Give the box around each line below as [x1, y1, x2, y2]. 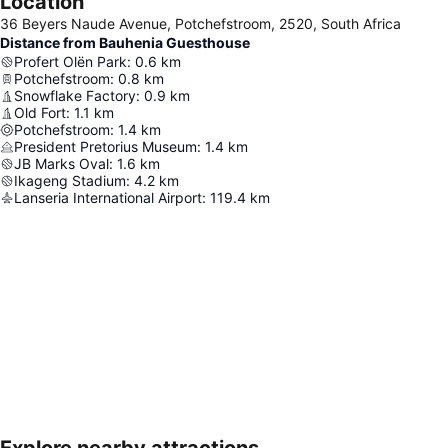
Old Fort [14, 104, 66, 121]
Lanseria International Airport [14, 189, 202, 206]
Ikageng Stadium [14, 172, 126, 189]
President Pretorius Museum [14, 138, 197, 155]
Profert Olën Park [14, 53, 127, 70]
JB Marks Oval [14, 155, 109, 172]
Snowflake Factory [14, 87, 136, 104]
